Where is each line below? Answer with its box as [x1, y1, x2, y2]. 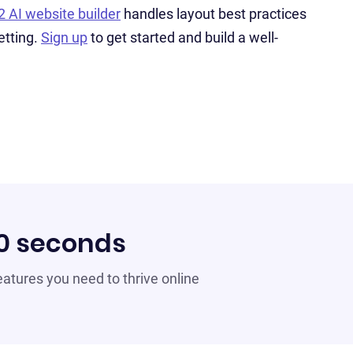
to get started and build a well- [87, 29, 278, 46]
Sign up [41, 29, 87, 46]
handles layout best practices [121, 6, 307, 22]
